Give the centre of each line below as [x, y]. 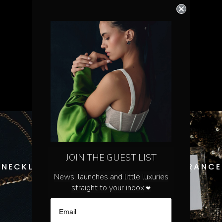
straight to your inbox [108, 188]
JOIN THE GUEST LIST [111, 158]
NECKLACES [31, 167]
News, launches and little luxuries [111, 177]
